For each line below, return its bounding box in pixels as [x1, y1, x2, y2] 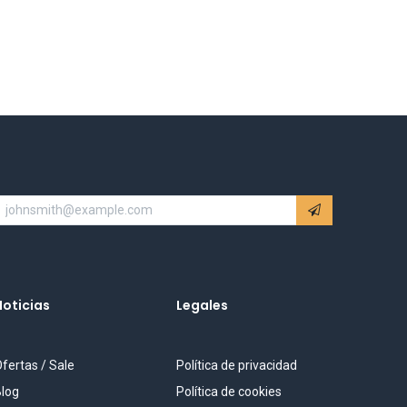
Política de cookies [176, 384, 282, 399]
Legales [176, 296, 228, 314]
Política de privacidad [176, 358, 297, 372]
